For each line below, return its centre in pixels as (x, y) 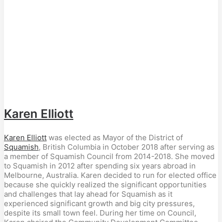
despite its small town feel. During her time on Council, (100, 213)
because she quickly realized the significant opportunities (105, 185)
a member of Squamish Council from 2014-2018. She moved (109, 156)
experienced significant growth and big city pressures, (99, 203)
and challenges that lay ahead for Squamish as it (88, 194)
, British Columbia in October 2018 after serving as (127, 147)
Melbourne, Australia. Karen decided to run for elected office (110, 175)
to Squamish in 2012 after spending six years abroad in (100, 166)
